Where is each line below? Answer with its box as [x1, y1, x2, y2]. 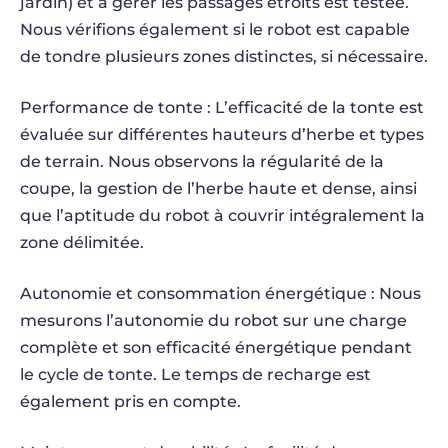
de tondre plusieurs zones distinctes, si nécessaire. [20, 47, 428, 66]
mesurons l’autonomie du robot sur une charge [20, 311, 407, 330]
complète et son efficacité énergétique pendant [20, 338, 412, 357]
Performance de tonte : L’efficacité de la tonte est [20, 98, 424, 117]
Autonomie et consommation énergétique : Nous [20, 284, 421, 303]
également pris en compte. [20, 392, 241, 411]
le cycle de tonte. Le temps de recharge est [20, 365, 371, 384]
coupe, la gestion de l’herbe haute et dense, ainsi [20, 179, 417, 198]
